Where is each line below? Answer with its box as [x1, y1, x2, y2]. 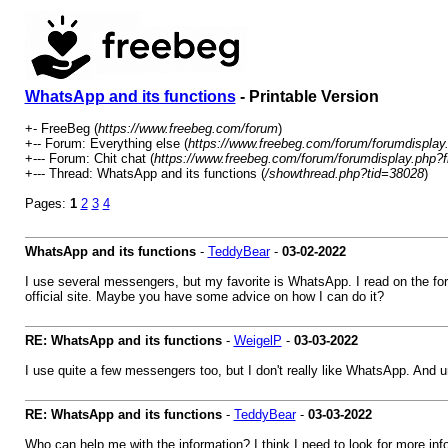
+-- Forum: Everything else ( [24, 136, 188, 151]
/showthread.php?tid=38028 [264, 166, 424, 181]
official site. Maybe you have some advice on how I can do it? [24, 289, 384, 304]
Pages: [24, 196, 70, 211]
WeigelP [233, 333, 282, 348]
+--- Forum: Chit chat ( [24, 151, 154, 166]
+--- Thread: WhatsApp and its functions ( [24, 166, 265, 181]
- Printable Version [235, 88, 379, 105]
